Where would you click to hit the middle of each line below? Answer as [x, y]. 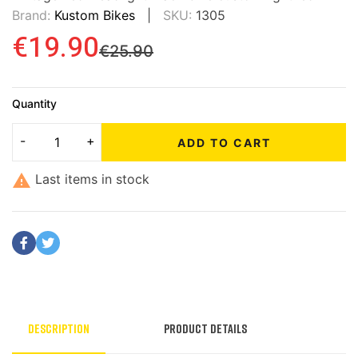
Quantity [34, 104]
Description [59, 328]
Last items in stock [90, 179]
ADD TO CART [224, 142]
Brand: [31, 16]
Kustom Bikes [95, 16]
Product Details [206, 328]
